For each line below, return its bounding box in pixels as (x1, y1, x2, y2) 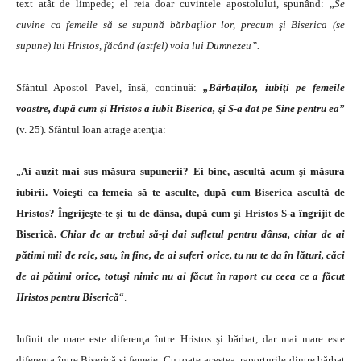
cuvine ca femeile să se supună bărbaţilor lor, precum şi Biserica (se (16, 18, 345, 31)
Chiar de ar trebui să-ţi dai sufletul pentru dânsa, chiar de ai (60, 227, 345, 240)
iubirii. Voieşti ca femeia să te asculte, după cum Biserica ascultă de (16, 185, 345, 198)
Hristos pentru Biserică (16, 290, 119, 303)
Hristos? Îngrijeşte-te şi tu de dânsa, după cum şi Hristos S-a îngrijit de (16, 206, 345, 219)
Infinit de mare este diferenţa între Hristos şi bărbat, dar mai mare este (16, 332, 345, 345)
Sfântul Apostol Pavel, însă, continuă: (16, 81, 204, 93)
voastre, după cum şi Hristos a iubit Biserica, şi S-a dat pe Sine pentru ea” (16, 102, 345, 114)
